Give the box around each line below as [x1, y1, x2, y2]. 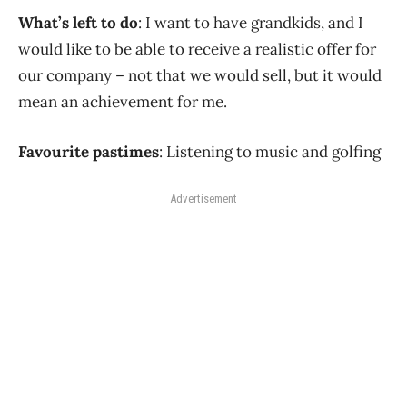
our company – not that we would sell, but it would [18, 65, 382, 85]
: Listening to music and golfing [159, 141, 381, 162]
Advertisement [170, 191, 237, 205]
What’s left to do [18, 12, 138, 33]
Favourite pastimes [18, 141, 159, 162]
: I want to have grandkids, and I [138, 12, 363, 33]
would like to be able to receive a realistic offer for [18, 38, 376, 59]
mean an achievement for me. [18, 91, 227, 112]
